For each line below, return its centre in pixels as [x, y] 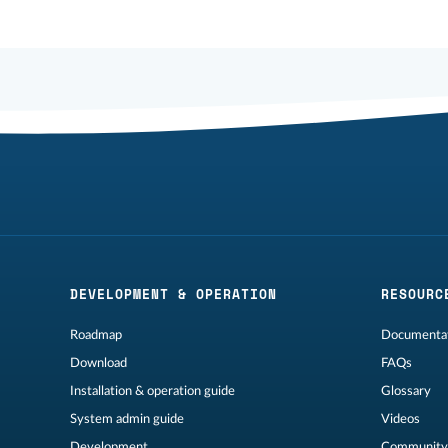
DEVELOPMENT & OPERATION [173, 294]
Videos [401, 419]
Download [98, 363]
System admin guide [126, 419]
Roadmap [95, 335]
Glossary [406, 391]
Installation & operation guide [152, 391]
